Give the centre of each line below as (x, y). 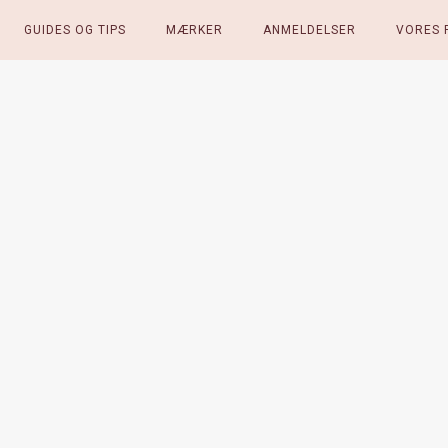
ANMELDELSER (309, 30)
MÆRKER (194, 30)
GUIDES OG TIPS (74, 30)
